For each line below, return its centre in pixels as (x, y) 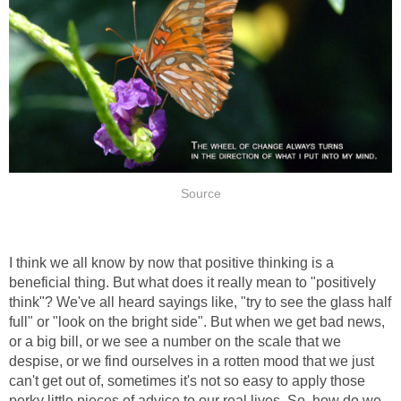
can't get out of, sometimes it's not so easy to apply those (187, 380)
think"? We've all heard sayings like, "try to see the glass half (200, 302)
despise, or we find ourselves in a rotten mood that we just (192, 361)
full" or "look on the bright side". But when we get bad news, (197, 321)
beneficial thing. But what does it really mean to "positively (192, 282)
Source (200, 193)
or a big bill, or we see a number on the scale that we (175, 341)
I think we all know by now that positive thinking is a (171, 262)
